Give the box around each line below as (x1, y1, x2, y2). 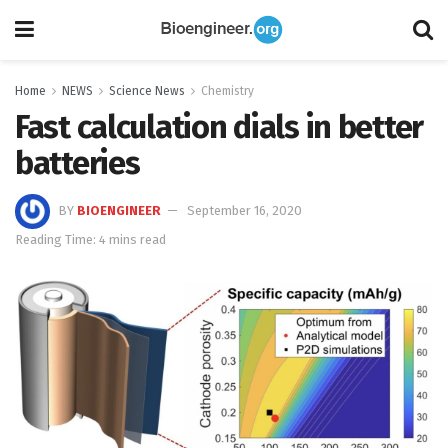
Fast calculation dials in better (15, 108, 424, 146)
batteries (15, 144, 140, 182)
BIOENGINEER (77, 202, 161, 218)
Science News (109, 84, 185, 98)
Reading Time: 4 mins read (15, 231, 166, 247)
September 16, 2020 (187, 202, 302, 218)
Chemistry (201, 84, 254, 98)
